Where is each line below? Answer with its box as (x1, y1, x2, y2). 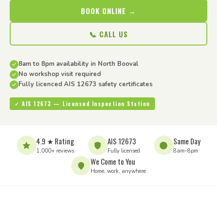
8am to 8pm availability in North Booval (18, 60, 139, 68)
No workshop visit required (18, 70, 101, 78)
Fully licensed (107, 147, 140, 155)
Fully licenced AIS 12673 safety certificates (18, 80, 153, 89)
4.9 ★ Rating (36, 136, 74, 146)
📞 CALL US (89, 28, 128, 39)
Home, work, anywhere (91, 168, 146, 175)
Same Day (173, 136, 201, 146)
